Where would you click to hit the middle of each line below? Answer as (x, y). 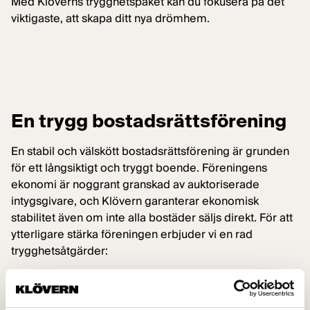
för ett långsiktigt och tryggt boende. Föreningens (139, 168)
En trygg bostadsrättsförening (149, 121)
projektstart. (42, 301)
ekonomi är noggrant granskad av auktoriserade (135, 184)
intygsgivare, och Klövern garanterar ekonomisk (135, 201)
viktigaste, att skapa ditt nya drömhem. (110, 18)
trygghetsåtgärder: (60, 251)
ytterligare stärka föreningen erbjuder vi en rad (132, 234)
